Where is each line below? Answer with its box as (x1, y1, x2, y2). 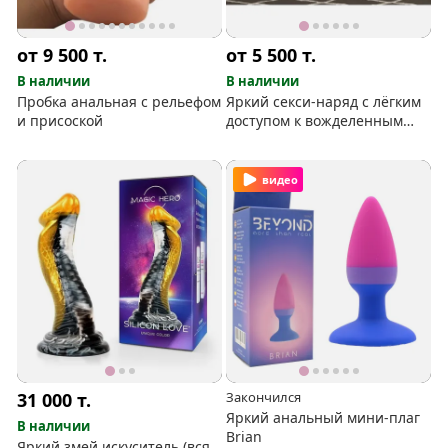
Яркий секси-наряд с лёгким (226, 91, 422, 111)
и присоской (17, 110, 104, 130)
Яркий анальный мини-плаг (226, 407, 421, 427)
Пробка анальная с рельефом (17, 91, 222, 111)
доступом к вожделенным (226, 110, 404, 130)
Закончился (226, 387, 302, 406)
